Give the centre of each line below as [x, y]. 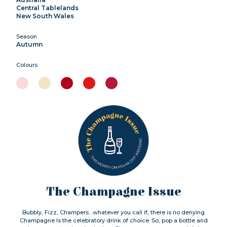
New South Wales [45, 16]
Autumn [29, 44]
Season [27, 36]
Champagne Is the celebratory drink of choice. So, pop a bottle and [113, 220]
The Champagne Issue [113, 192]
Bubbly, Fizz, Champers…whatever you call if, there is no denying [113, 212]
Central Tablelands [47, 8]
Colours [27, 65]
